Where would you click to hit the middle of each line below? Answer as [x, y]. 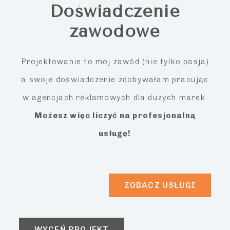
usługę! [115, 134]
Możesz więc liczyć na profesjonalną [115, 116]
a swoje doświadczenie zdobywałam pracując [115, 80]
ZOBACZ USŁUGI [160, 185]
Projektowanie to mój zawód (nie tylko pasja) [115, 62]
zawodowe [115, 32]
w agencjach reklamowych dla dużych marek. [115, 98]
